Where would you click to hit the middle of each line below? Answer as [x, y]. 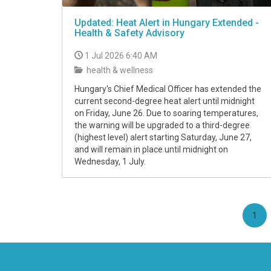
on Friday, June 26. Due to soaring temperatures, [166, 113]
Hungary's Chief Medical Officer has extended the [168, 89]
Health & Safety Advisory [129, 33]
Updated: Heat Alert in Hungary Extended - [167, 23]
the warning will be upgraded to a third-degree [162, 126]
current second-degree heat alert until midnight [165, 101]
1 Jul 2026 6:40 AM [121, 56]
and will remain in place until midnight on [151, 150]
